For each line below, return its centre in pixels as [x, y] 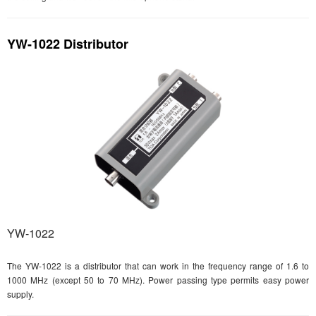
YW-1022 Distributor [68, 44]
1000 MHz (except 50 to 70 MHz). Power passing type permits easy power [158, 280]
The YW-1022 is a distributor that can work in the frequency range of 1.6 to [158, 266]
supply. [20, 294]
